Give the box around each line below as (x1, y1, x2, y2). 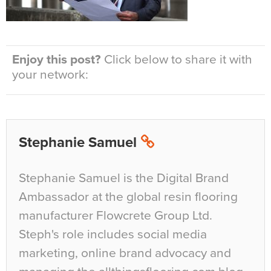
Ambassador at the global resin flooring (19, 189, 238, 205)
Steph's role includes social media (19, 227, 207, 243)
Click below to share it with (101, 52, 252, 68)
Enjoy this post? (12, 52, 101, 68)
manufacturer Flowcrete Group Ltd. (19, 208, 212, 224)
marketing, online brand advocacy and (19, 246, 231, 261)
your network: (12, 67, 88, 83)
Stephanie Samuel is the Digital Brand (19, 171, 229, 186)
